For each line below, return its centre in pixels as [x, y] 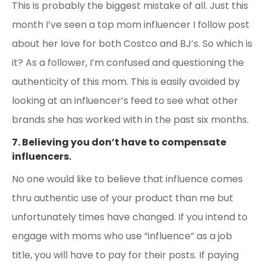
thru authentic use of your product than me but [123, 198]
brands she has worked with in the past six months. [130, 120]
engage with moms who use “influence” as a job [122, 236]
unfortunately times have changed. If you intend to [130, 217]
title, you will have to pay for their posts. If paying [125, 255]
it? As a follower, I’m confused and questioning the [128, 63]
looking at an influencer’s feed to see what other [125, 101]
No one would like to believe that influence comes [127, 179]
